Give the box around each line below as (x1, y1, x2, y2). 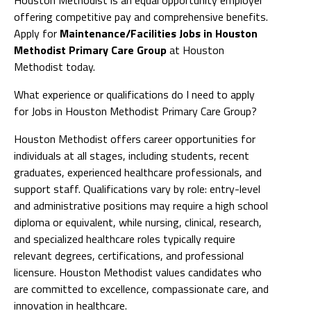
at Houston (167, 41, 224, 58)
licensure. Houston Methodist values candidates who (14, 263, 262, 280)
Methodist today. (14, 58, 95, 75)
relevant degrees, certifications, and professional (14, 246, 244, 264)
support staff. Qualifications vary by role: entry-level (14, 180, 260, 197)
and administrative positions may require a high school (14, 196, 268, 214)
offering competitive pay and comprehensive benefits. (14, 8, 268, 25)
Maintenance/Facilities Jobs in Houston (60, 24, 258, 42)
